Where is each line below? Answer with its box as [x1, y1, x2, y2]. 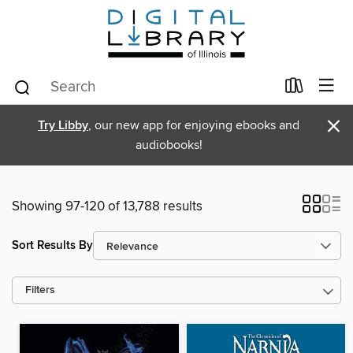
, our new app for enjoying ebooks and [88, 117, 299, 133]
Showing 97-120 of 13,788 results [12, 198, 203, 215]
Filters [25, 284, 55, 297]
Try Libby [38, 117, 88, 134]
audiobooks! [135, 137, 203, 153]
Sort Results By [12, 237, 93, 253]
